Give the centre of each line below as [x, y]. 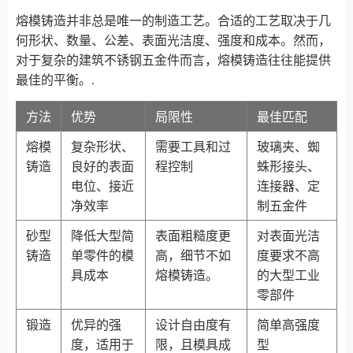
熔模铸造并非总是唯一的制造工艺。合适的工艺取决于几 [173, 20]
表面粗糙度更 [193, 235]
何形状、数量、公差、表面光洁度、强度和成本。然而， [173, 39]
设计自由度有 [193, 324]
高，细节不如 [193, 255]
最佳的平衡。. [55, 79]
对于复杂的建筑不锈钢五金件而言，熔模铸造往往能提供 [173, 59]
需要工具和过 [193, 146]
